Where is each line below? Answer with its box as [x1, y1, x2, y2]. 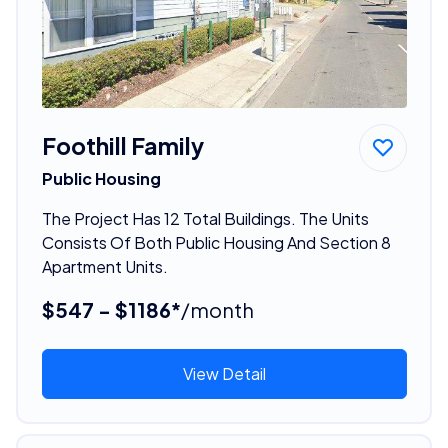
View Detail [182, 362, 266, 384]
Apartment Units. [41, 255, 168, 277]
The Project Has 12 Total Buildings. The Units [41, 207, 369, 229]
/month [180, 296, 254, 322]
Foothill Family [41, 130, 204, 160]
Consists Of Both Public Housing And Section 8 [41, 231, 391, 253]
